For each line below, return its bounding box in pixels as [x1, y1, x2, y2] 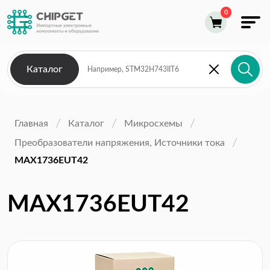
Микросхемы [124, 118, 183, 128]
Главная [14, 118, 48, 128]
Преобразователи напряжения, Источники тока [14, 137, 225, 148]
